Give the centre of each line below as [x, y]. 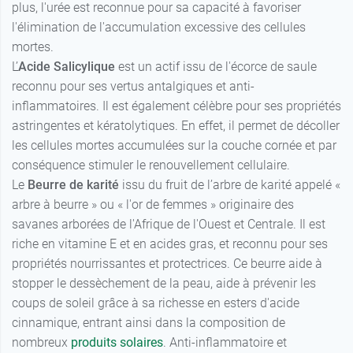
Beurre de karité [73, 185]
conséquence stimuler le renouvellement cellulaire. [151, 165]
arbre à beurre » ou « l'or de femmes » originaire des [153, 205]
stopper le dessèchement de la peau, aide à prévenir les [164, 284]
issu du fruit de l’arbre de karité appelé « [230, 185]
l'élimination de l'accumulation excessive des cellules [159, 28]
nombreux [41, 343]
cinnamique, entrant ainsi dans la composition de [149, 323]
